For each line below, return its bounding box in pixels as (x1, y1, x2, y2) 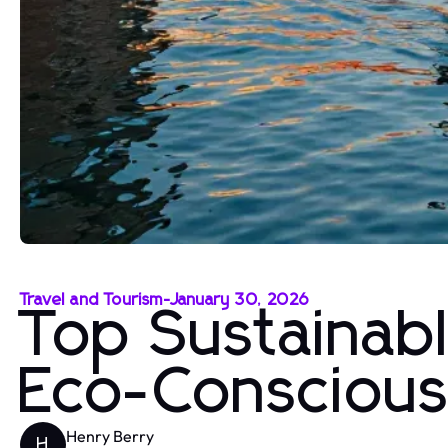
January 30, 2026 (170, 292, 310, 308)
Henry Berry (66, 425, 154, 446)
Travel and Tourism (20, 292, 164, 308)
